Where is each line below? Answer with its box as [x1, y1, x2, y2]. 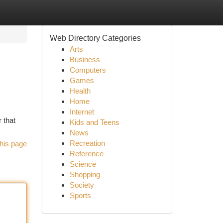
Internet [69, 108, 94, 116]
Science [69, 160, 96, 168]
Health [69, 87, 91, 95]
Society [69, 181, 94, 189]
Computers [69, 66, 106, 74]
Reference [69, 149, 104, 158]
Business [69, 55, 100, 64]
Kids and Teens [69, 118, 119, 126]
